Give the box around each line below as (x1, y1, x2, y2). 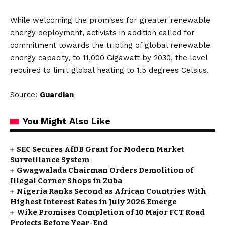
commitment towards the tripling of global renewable (10, 41, 210, 50)
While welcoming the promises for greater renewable (10, 16, 210, 25)
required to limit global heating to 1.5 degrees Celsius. (10, 66, 209, 75)
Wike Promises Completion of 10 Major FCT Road (17, 208, 205, 217)
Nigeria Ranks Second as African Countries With (17, 187, 207, 196)
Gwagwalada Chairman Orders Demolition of (17, 166, 194, 175)
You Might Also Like (23, 116, 110, 126)
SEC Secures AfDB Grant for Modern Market (17, 145, 185, 154)
